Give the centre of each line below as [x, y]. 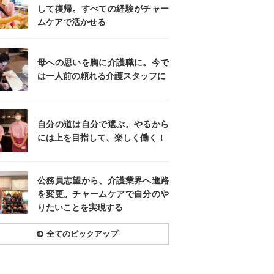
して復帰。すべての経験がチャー [103, 9]
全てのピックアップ [82, 234]
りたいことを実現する [80, 208]
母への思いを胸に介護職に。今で [103, 63]
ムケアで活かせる [72, 22]
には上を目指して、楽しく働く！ [102, 138]
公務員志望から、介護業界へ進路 [103, 181]
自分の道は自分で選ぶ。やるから [103, 124]
